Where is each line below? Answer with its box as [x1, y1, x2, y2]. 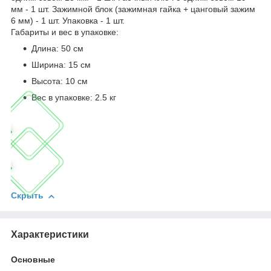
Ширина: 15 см [31, 60, 91, 70]
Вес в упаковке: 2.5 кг [31, 93, 116, 103]
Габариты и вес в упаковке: [11, 27, 119, 38]
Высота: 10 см [31, 76, 88, 87]
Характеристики [11, 229, 89, 240]
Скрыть [11, 191, 44, 201]
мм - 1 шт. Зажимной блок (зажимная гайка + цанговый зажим [11, 4, 255, 15]
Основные [11, 255, 55, 265]
